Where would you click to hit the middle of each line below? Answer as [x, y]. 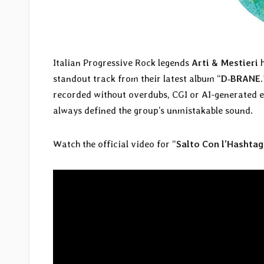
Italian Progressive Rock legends [122, 63]
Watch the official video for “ [115, 144]
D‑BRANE [241, 79]
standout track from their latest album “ [137, 79]
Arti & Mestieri [225, 63]
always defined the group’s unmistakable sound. [153, 111]
